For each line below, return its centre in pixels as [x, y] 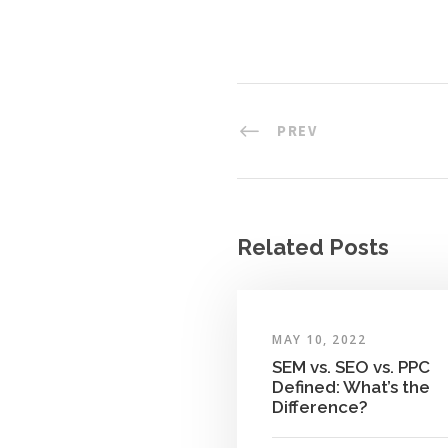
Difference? [320, 406]
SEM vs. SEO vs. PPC [351, 366]
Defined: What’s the [351, 386]
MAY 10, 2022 [319, 339]
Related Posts [313, 246]
